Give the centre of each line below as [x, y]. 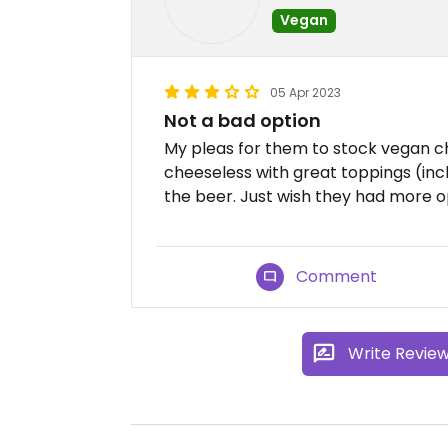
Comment [337, 276]
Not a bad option [242, 120]
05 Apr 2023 [305, 92]
